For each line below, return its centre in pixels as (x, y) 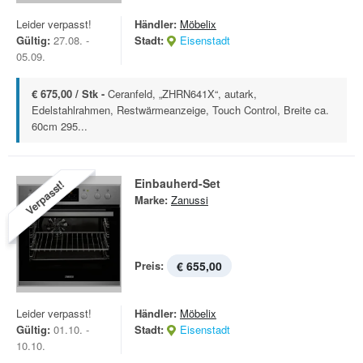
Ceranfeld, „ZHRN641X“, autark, (182, 94)
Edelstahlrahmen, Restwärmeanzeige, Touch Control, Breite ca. (180, 110)
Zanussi (190, 200)
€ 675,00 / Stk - (70, 94)
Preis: (149, 265)
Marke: (151, 200)
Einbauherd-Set (177, 183)
